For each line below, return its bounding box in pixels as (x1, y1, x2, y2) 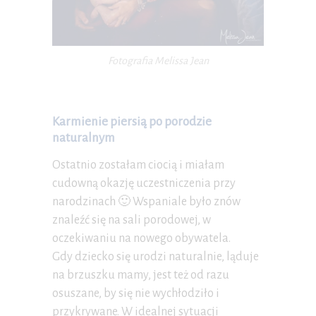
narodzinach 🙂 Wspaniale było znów (52, 195, 241, 208)
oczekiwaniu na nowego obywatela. (52, 231, 231, 245)
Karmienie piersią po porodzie (52, 114, 212, 128)
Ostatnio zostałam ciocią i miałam (52, 158, 224, 171)
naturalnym (52, 130, 115, 145)
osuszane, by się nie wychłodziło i (52, 286, 219, 300)
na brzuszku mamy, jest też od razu (52, 268, 229, 281)
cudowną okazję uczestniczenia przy (52, 176, 236, 190)
